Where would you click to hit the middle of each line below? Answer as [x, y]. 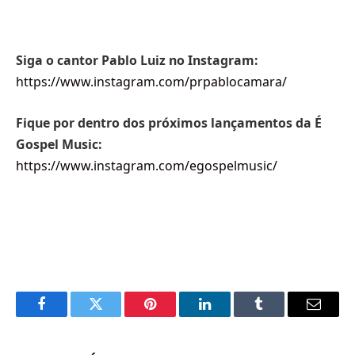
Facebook [68, 316]
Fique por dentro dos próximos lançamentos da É [169, 122]
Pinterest [174, 316]
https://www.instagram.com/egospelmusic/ [147, 165]
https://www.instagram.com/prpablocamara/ [151, 82]
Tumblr [279, 316]
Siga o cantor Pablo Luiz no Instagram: [137, 61]
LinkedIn [229, 316]
